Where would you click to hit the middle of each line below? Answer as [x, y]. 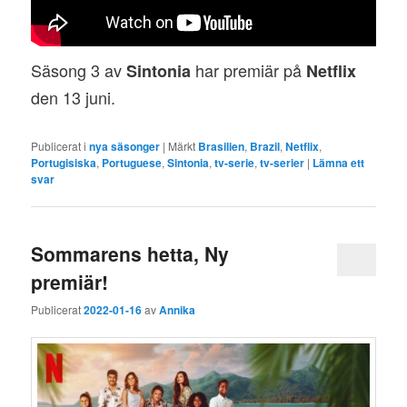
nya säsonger [125, 146]
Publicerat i [59, 145]
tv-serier [283, 162]
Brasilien [222, 146]
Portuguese [132, 162]
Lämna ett [339, 162]
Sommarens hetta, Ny [130, 253]
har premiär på [249, 70]
